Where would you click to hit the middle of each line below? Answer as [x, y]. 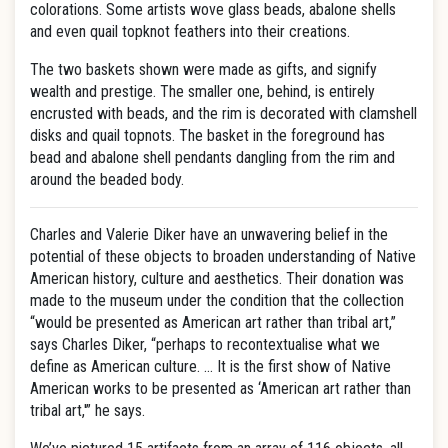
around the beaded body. [107, 179]
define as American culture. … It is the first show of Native [210, 366]
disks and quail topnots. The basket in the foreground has [207, 135]
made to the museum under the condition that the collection [217, 300]
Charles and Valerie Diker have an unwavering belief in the [209, 234]
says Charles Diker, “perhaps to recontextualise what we [205, 344]
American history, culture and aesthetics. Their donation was [217, 278]
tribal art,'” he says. [87, 410]
